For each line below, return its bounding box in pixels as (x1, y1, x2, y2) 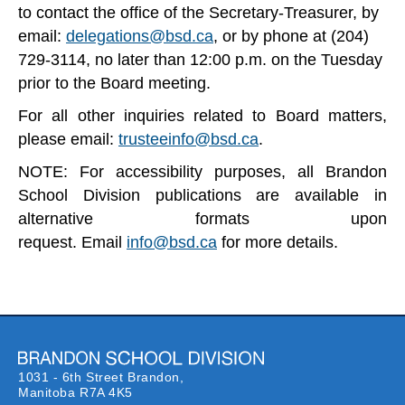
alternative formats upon (18, 210, 387, 228)
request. (18, 233, 81, 251)
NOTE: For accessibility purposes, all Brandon (18, 163, 387, 181)
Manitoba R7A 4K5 (18, 385, 133, 400)
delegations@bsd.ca (66, 27, 213, 45)
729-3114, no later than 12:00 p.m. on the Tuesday (18, 51, 382, 69)
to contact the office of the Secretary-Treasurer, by (18, 4, 379, 22)
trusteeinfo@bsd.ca (118, 130, 259, 148)
